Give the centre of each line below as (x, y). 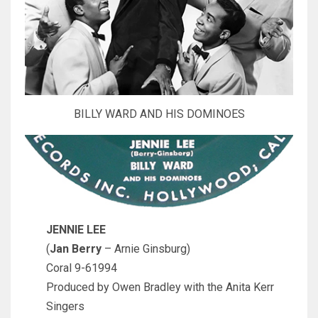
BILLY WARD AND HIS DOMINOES (159, 114)
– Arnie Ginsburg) (146, 249)
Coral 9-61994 (82, 268)
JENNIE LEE (76, 230)
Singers (65, 307)
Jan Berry (76, 249)
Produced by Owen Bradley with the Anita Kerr (160, 287)
